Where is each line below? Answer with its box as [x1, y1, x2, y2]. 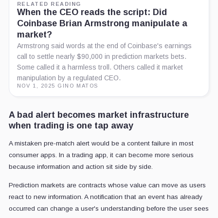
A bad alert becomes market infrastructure [8, 110, 189, 120]
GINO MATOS [57, 83, 98, 89]
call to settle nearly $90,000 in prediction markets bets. [17, 53, 186, 61]
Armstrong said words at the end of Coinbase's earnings [17, 42, 192, 50]
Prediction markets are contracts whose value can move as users [8, 182, 206, 189]
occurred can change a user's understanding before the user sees [8, 205, 209, 213]
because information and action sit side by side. [8, 163, 153, 171]
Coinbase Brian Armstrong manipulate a [17, 18, 187, 29]
